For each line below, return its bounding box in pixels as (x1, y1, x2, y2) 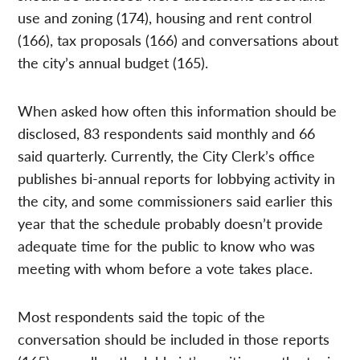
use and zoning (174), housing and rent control (18, 6, 313, 27)
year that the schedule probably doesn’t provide (18, 212, 324, 233)
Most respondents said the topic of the (18, 305, 266, 326)
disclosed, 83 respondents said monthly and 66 (18, 122, 316, 143)
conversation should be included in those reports (18, 328, 330, 349)
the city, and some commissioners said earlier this (18, 190, 333, 211)
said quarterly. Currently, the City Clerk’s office (18, 145, 316, 166)
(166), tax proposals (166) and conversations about (18, 29, 339, 50)
